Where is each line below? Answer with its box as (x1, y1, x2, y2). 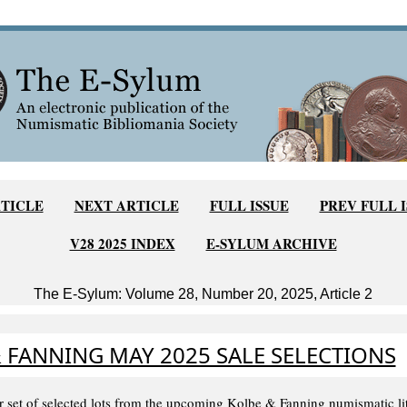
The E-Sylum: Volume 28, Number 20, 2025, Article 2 (34, 286, 372, 302)
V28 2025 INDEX (69, 233, 175, 253)
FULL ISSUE (209, 195, 289, 215)
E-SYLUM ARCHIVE (205, 233, 337, 253)
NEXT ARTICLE (74, 195, 179, 215)
